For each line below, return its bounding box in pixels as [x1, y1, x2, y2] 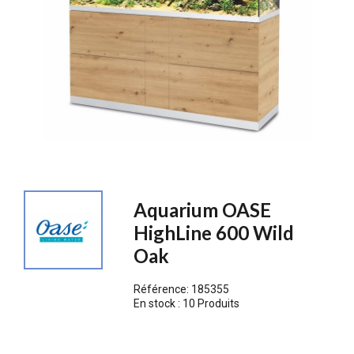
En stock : [134, 296, 183, 310]
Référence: [134, 282, 192, 296]
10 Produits [183, 296, 240, 310]
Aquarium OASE [134, 198, 272, 221]
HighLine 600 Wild [134, 220, 295, 244]
